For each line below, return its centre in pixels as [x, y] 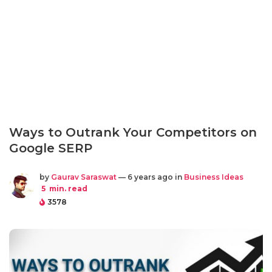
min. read [67, 189]
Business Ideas [214, 177]
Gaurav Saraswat [84, 177]
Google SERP [51, 148]
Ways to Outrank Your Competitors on [133, 132]
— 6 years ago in [150, 177]
